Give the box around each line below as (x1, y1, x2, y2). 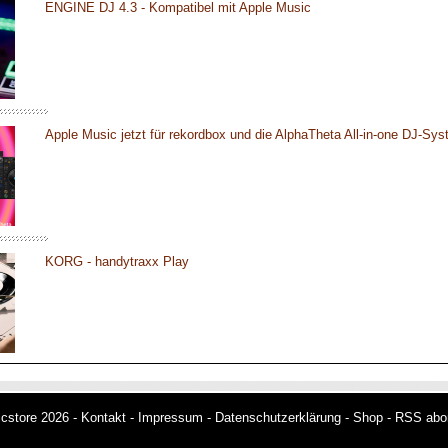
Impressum (138, 410, 203, 425)
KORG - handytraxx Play (45, 254, 189, 269)
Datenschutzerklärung (215, 410, 341, 425)
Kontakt (81, 410, 126, 425)
